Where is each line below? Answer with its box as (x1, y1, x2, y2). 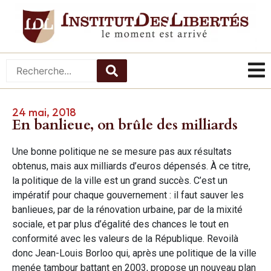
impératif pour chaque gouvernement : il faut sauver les (12, 189, 244, 201)
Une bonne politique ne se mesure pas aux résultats (12, 145, 232, 157)
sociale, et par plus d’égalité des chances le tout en (12, 218, 229, 230)
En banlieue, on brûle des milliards (12, 114, 238, 135)
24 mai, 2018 (12, 105, 76, 119)
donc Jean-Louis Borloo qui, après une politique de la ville (12, 247, 256, 259)
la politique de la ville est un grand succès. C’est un (12, 174, 227, 186)
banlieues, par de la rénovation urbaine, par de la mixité (12, 203, 243, 215)
